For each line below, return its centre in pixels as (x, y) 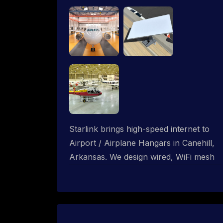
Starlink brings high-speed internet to (139, 129)
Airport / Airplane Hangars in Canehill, (142, 143)
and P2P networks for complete (130, 170)
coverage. (88, 184)
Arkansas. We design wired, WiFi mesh (142, 157)
